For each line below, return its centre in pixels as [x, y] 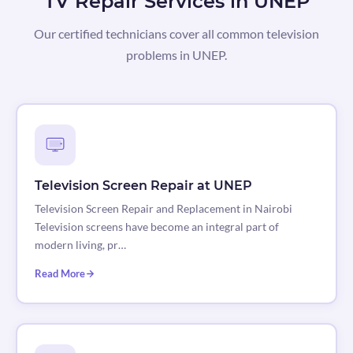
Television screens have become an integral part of [156, 227]
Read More [59, 274]
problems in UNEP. [176, 54]
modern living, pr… [80, 245]
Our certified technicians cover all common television [176, 33]
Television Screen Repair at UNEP [143, 186]
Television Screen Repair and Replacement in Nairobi [163, 209]
